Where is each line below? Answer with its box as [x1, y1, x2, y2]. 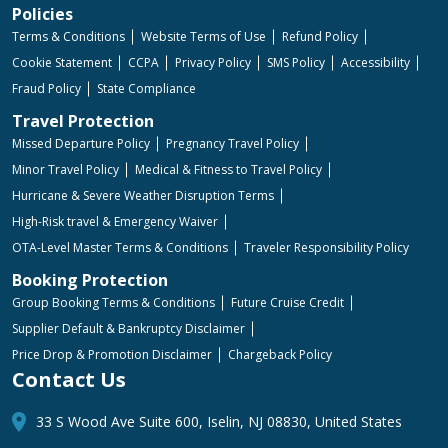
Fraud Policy [12, 79, 81, 97]
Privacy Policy [175, 53, 251, 71]
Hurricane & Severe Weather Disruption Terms [12, 186, 274, 204]
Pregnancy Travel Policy [166, 134, 299, 152]
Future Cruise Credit [231, 293, 344, 311]
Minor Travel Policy [12, 160, 119, 178]
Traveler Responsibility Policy [244, 238, 409, 256]
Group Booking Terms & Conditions [12, 293, 215, 311]
